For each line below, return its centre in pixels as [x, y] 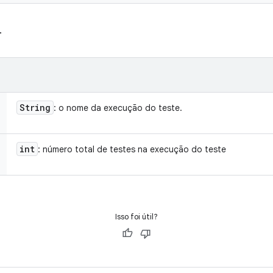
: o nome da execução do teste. [118, 108]
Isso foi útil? [136, 217]
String [35, 108]
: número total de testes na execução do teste [132, 149]
